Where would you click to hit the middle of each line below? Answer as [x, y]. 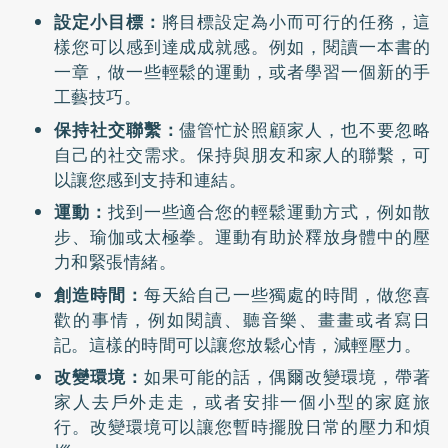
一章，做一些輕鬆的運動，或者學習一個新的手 [242, 72]
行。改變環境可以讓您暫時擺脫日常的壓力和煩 [242, 427]
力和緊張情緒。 [115, 262]
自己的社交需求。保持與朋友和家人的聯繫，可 [242, 154]
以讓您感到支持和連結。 [150, 179]
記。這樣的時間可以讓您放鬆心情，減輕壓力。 [237, 344]
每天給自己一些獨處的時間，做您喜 [287, 294]
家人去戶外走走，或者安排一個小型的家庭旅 [242, 402]
